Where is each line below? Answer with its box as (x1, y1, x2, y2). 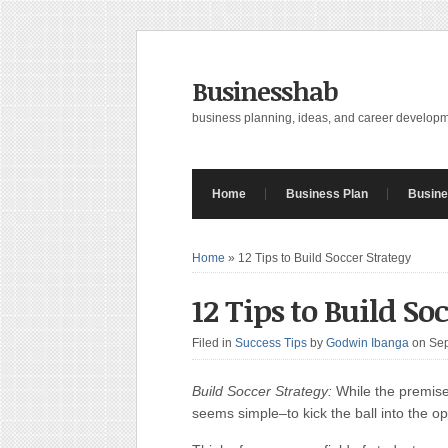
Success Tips (235, 336, 307, 350)
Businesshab (192, 73, 338, 109)
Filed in (192, 336, 235, 350)
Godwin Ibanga (326, 336, 409, 350)
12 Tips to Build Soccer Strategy (238, 251, 411, 265)
